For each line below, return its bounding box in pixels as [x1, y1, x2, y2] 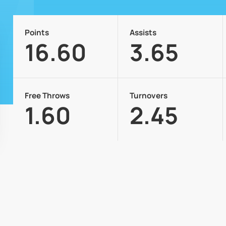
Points [24, 27, 49, 38]
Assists [129, 27, 156, 38]
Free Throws [24, 90, 70, 101]
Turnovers [129, 90, 167, 101]
